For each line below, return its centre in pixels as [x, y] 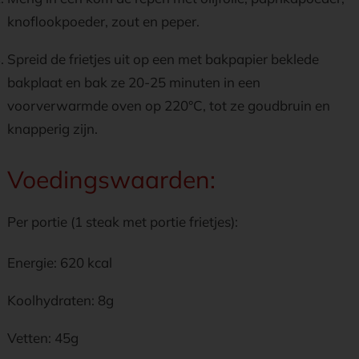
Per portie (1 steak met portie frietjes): [123, 222]
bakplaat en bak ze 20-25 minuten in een [134, 82]
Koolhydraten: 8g [61, 300]
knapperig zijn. [52, 129]
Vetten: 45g [43, 338]
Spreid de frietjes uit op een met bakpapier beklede [163, 59]
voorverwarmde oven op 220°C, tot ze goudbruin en [169, 105]
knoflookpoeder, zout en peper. [103, 21]
